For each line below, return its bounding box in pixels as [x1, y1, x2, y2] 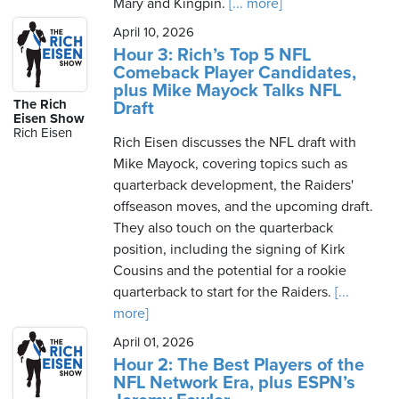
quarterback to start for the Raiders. [113, 283, 331, 301]
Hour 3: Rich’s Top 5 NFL [113, 45, 311, 66]
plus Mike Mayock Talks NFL [113, 80, 341, 102]
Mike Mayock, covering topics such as [113, 155, 347, 173]
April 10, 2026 [113, 24, 194, 40]
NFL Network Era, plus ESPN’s [113, 372, 355, 394]
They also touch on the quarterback [113, 219, 333, 237]
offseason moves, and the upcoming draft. [113, 198, 373, 216]
